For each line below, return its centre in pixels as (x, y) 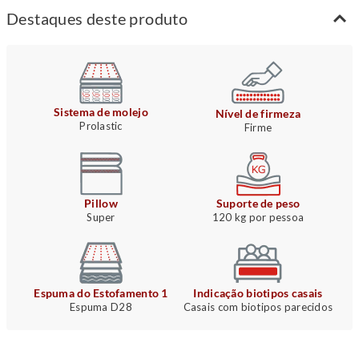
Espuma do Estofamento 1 (101, 293)
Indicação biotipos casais (258, 293)
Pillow (101, 204)
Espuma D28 (101, 307)
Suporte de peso (258, 204)
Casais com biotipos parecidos (258, 307)
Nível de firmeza (258, 114)
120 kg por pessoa (258, 218)
